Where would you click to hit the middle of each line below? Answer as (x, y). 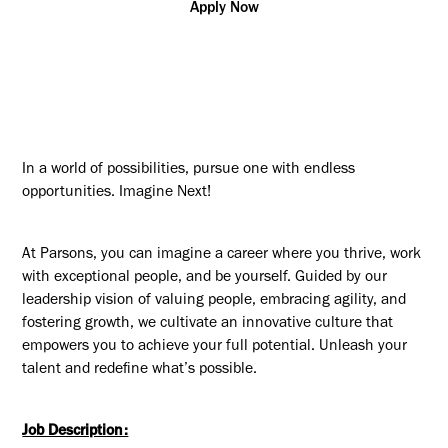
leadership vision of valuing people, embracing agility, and (214, 301)
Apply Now (224, 10)
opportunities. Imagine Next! (117, 194)
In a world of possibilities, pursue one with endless (189, 171)
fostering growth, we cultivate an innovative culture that (208, 324)
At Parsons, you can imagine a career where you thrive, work (222, 255)
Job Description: (75, 432)
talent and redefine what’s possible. (140, 370)
